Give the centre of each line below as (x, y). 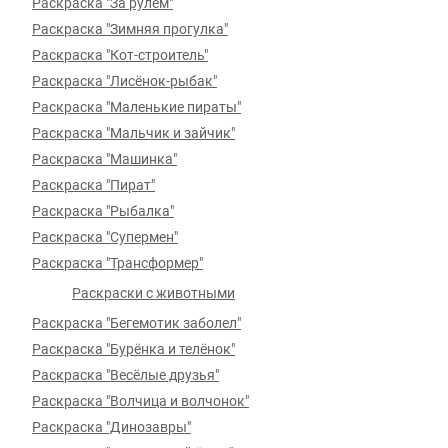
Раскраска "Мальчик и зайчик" (133, 133)
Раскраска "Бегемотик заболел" (136, 323)
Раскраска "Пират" (93, 185)
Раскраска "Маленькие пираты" (136, 107)
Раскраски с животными (153, 293)
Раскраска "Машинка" (104, 159)
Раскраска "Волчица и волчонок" (140, 401)
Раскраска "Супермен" (105, 237)
